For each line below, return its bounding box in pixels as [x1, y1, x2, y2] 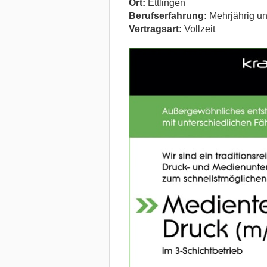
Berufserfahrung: [128, 10, 207, 21]
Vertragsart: [128, 23, 182, 34]
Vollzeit [181, 23, 215, 34]
